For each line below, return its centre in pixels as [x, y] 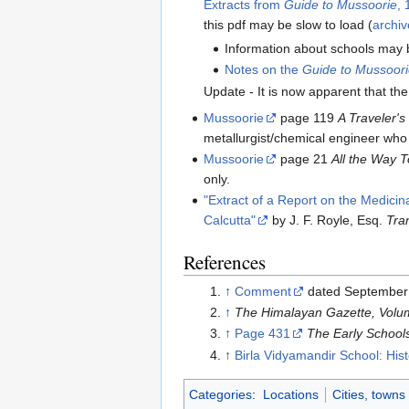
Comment [262, 291]
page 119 [308, 117]
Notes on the [263, 70]
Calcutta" [230, 220]
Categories [220, 395]
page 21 [304, 159]
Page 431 [262, 334]
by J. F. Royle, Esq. [328, 220]
